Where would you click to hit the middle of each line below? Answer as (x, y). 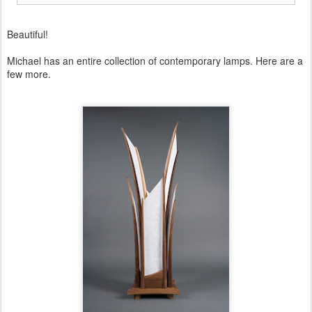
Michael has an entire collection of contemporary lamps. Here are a (155, 61)
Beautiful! (28, 34)
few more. (29, 74)
